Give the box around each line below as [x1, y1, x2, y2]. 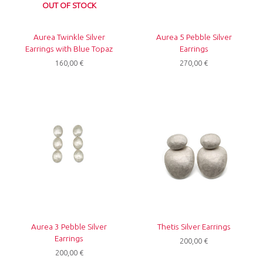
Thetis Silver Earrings [157, 222, 231, 232]
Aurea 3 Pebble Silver [31, 222, 107, 232]
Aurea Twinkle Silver [33, 32, 105, 42]
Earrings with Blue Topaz [25, 43, 113, 53]
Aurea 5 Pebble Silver [156, 32, 232, 42]
